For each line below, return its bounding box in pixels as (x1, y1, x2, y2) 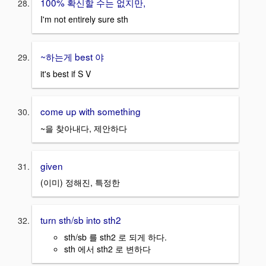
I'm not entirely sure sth (40, 13, 128, 26)
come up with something (40, 104, 141, 118)
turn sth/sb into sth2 (40, 213, 121, 227)
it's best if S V (40, 67, 91, 80)
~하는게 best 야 (40, 50, 104, 64)
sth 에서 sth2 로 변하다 (64, 243, 151, 255)
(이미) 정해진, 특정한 (40, 176, 120, 189)
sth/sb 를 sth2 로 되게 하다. (64, 231, 167, 243)
